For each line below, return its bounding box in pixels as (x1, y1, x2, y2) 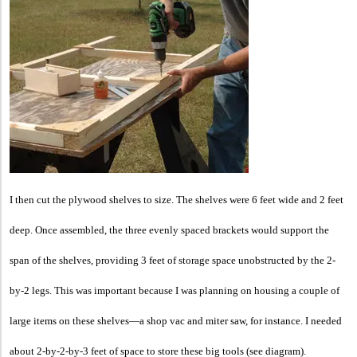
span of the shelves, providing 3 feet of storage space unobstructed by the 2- (10, 253, 335, 266)
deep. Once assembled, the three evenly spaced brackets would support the (10, 223, 329, 236)
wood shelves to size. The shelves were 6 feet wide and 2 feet (83, 193, 343, 206)
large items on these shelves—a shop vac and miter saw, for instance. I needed (10, 314, 342, 327)
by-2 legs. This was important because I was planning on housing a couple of (10, 284, 339, 296)
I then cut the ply (10, 193, 83, 206)
